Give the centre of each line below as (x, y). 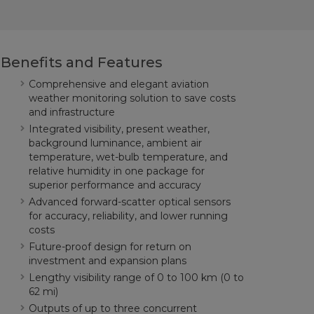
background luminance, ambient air (115, 143)
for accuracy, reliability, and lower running (128, 216)
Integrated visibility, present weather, (119, 129)
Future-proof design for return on (110, 247)
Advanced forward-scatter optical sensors (129, 202)
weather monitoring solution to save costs (132, 98)
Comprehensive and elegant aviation (118, 84)
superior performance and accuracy (115, 185)
